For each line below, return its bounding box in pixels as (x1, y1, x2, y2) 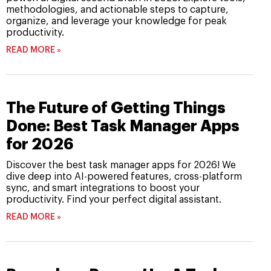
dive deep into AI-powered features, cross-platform (6, 172, 242, 182)
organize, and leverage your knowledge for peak (6, 16, 227, 27)
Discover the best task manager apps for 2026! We (6, 160, 236, 171)
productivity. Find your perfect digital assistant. (6, 195, 221, 205)
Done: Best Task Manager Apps (6, 119, 240, 134)
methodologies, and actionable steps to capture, (6, 5, 229, 15)
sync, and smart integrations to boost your (6, 183, 200, 194)
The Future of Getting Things (6, 100, 226, 116)
